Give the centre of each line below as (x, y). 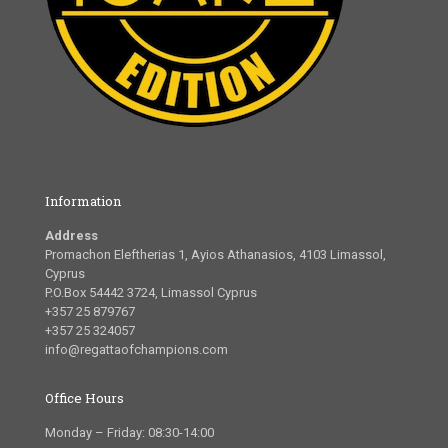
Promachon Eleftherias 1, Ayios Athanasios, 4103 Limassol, (215, 254)
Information (83, 200)
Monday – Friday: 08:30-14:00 (129, 432)
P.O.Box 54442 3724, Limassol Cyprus (151, 292)
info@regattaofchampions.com (136, 349)
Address (71, 235)
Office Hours (84, 397)
